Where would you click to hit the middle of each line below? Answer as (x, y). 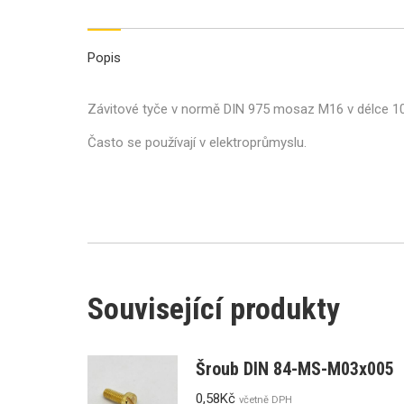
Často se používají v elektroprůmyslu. (197, 142)
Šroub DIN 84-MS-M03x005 (295, 369)
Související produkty (214, 308)
